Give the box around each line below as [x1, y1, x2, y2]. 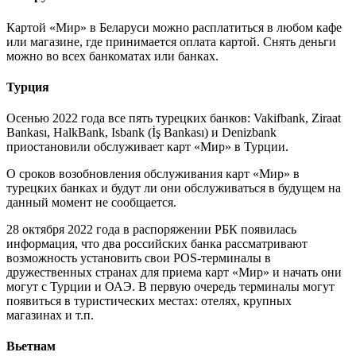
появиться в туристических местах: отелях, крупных [6, 294, 292, 308]
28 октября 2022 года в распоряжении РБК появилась [6, 222, 296, 237]
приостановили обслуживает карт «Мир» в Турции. [6, 140, 288, 154]
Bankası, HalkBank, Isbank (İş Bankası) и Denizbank [6, 126, 277, 140]
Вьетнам [6, 339, 56, 354]
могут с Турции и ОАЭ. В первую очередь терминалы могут [6, 280, 335, 294]
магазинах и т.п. [6, 308, 94, 323]
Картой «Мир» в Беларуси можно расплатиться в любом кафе [6, 20, 342, 34]
